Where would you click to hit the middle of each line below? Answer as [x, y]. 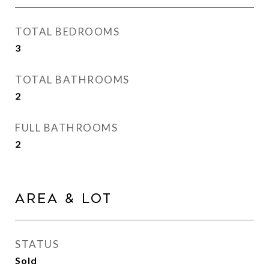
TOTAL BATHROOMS [72, 80]
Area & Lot [64, 199]
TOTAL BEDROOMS [67, 32]
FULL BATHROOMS [66, 128]
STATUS [37, 244]
